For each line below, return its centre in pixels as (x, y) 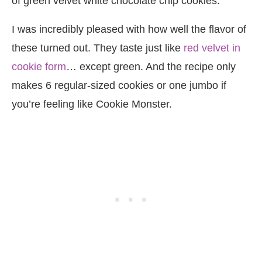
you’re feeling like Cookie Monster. (92, 104)
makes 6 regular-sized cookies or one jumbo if (119, 85)
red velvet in (212, 48)
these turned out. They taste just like (98, 48)
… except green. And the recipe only (151, 67)
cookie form (39, 67)
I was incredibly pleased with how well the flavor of (129, 29)
